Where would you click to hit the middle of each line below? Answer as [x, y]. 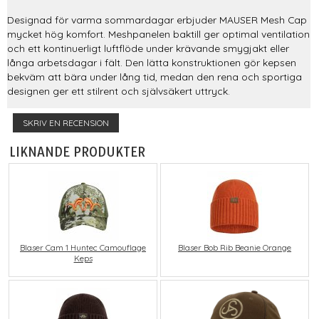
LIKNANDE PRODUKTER [78, 152]
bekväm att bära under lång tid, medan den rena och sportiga [155, 77]
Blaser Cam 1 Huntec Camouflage [83, 248]
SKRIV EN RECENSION [66, 123]
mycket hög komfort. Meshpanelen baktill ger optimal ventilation [158, 34]
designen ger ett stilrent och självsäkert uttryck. [119, 91]
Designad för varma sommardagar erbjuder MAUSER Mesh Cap [157, 20]
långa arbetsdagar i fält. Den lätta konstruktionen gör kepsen [152, 63]
